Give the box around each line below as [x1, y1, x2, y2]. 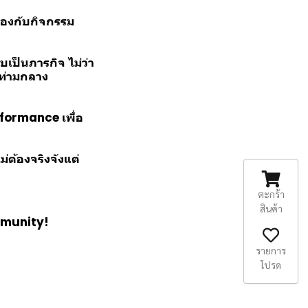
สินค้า [259, 202, 283, 214]
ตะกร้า [257, 188, 285, 200]
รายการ [256, 244, 286, 256]
